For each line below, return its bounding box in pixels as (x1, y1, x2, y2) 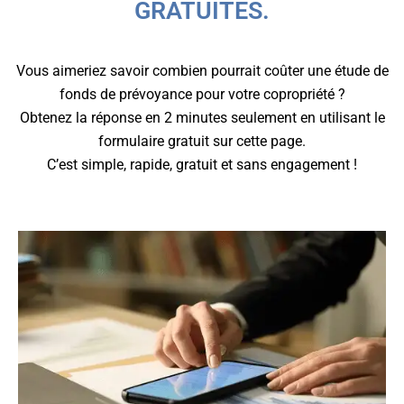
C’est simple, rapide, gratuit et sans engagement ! (47, 155, 357, 173)
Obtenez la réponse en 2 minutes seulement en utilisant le (19, 108, 385, 126)
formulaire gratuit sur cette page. (98, 132, 306, 150)
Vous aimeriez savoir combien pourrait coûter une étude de (15, 61, 389, 79)
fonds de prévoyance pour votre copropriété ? (59, 85, 345, 103)
